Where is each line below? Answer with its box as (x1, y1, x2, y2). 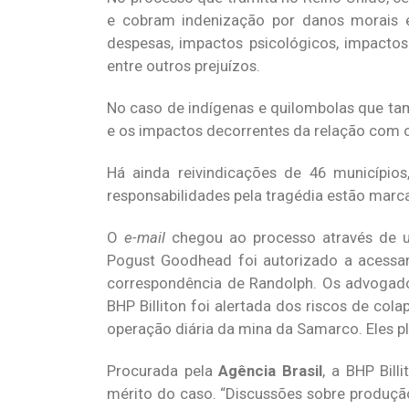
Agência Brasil (218, 362, 323, 380)
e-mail (123, 228, 165, 246)
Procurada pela (107, 362, 219, 380)
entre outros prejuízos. (107, 57, 260, 75)
